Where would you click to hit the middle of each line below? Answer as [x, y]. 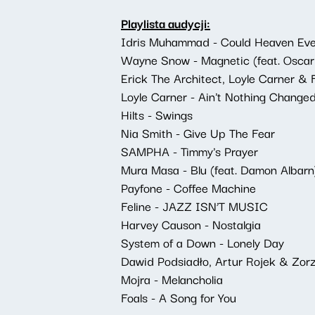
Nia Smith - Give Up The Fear [198, 133]
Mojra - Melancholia [172, 279]
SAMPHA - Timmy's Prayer [189, 151]
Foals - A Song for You [179, 297]
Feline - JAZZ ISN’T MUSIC [194, 206]
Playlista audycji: [166, 23]
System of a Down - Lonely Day [202, 242]
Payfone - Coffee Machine [188, 187]
